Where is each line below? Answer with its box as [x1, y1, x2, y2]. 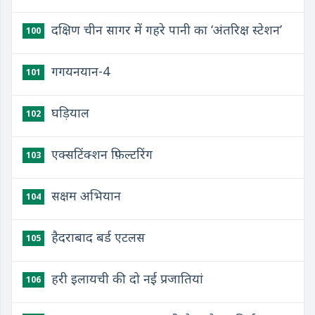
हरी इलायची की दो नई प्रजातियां [48, 270, 203, 287]
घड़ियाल [48, 104, 89, 121]
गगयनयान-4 [48, 63, 110, 79]
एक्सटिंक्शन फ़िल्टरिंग [48, 146, 153, 162]
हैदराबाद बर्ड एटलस [48, 229, 145, 245]
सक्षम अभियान [48, 187, 121, 204]
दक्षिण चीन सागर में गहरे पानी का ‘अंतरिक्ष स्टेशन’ [48, 21, 282, 38]
